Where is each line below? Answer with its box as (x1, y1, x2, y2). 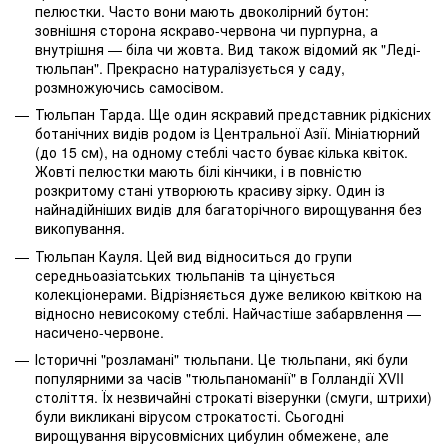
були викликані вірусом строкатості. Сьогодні (35, 406, 344, 427)
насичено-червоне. (35, 321, 164, 342)
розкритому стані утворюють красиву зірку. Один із (35, 180, 385, 201)
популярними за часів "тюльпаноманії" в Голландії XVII (35, 368, 404, 389)
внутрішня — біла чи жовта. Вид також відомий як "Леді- (35, 39, 421, 60)
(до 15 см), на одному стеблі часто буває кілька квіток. (35, 142, 408, 163)
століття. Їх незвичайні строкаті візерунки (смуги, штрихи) (35, 387, 432, 408)
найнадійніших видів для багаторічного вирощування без (35, 199, 422, 220)
